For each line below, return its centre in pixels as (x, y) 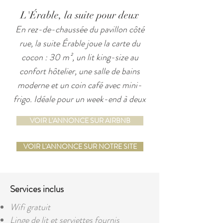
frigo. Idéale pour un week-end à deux (80, 99)
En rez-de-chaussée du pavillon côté (80, 29)
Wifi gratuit (30, 207)
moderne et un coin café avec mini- (80, 85)
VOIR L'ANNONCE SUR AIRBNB (80, 120)
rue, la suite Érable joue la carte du (80, 43)
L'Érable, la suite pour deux (80, 15)
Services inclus (37, 189)
